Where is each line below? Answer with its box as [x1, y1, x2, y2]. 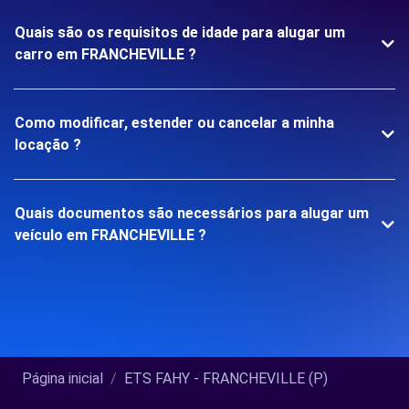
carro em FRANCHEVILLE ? [15, 46, 196, 64]
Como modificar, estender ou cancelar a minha [15, 114, 334, 132]
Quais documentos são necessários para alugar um [15, 204, 369, 223]
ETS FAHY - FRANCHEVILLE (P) [124, 370, 328, 388]
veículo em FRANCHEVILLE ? [15, 226, 206, 245]
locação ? [15, 136, 81, 154]
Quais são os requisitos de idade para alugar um [15, 24, 345, 42]
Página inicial [22, 370, 103, 388]
